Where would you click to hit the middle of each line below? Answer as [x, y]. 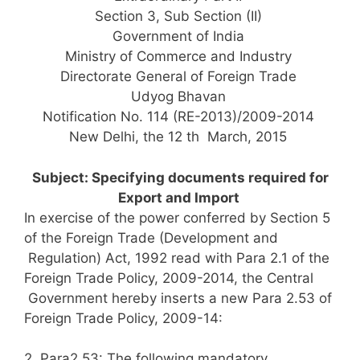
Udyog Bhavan [180, 97]
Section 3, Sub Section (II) [180, 16]
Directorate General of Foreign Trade [180, 77]
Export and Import [180, 197]
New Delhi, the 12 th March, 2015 [180, 137]
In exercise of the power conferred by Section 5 [177, 217]
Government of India [180, 37]
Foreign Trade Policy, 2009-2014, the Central [169, 278]
